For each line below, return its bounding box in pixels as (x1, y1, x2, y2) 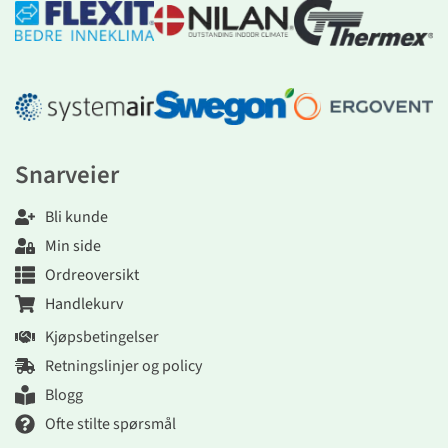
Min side (45, 234, 101, 257)
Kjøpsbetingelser (45, 325, 159, 348)
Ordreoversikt (45, 263, 139, 286)
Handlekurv (45, 292, 123, 315)
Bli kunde (45, 205, 108, 228)
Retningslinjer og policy (45, 354, 202, 377)
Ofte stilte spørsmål (45, 412, 176, 435)
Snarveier (15, 156, 119, 193)
